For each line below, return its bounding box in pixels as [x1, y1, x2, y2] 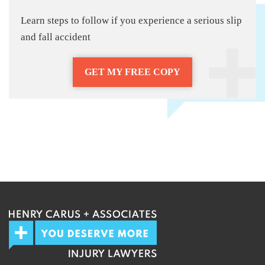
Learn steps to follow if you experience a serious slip [21, 14, 242, 26]
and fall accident [21, 31, 91, 43]
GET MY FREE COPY [85, 66, 180, 77]
